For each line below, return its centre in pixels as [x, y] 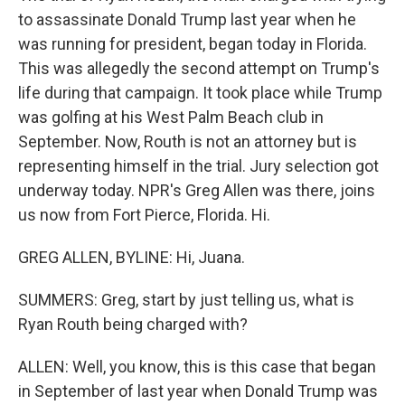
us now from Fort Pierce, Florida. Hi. [144, 215]
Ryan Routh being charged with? [133, 324]
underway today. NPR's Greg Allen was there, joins [197, 190]
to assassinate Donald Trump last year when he [187, 19]
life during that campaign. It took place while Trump [200, 93]
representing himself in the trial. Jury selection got [198, 166]
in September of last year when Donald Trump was [198, 391]
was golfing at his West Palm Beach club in [171, 117]
